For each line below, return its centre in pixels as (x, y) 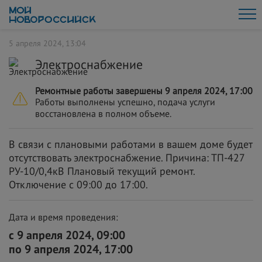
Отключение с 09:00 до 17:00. (78, 185)
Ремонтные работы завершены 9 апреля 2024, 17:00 (144, 91)
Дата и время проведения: (63, 217)
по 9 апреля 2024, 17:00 (71, 249)
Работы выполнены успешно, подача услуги (125, 102)
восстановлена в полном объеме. (103, 113)
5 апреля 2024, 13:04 (47, 43)
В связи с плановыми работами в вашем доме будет (131, 144)
